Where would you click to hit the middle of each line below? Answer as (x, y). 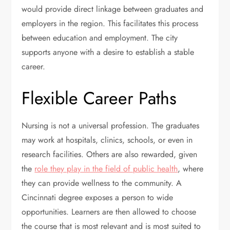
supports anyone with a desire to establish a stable (108, 52)
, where (191, 169)
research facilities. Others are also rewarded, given (110, 155)
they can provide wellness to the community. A (102, 183)
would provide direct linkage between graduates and (113, 9)
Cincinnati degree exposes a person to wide (98, 198)
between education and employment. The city (100, 38)
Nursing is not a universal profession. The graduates (111, 126)
